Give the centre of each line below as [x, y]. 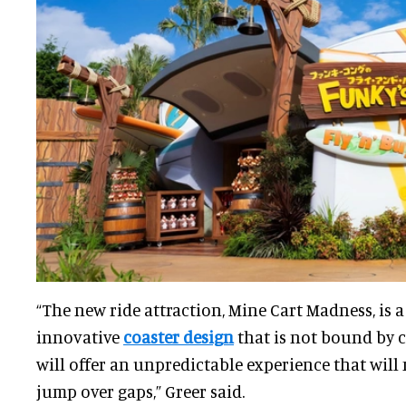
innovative [80, 337]
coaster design [179, 337]
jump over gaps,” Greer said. [140, 391]
